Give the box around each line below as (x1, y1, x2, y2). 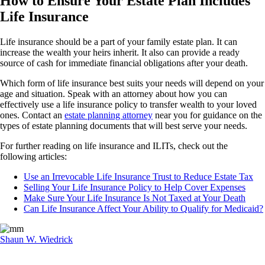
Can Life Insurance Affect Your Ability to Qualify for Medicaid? (24, 203, 263, 214)
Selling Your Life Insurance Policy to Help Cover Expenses (24, 182, 245, 192)
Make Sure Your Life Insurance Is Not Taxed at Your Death (24, 192, 245, 203)
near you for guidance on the (153, 109, 262, 120)
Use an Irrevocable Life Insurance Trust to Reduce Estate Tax (24, 171, 253, 182)
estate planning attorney (64, 109, 153, 120)
